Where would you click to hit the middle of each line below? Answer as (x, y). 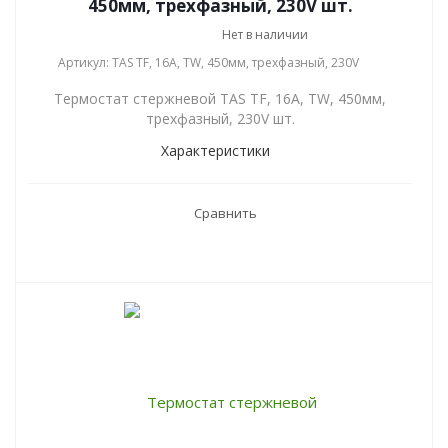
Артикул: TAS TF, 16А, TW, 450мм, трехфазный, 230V (208, 62)
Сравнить (225, 213)
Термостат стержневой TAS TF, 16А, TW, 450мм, (220, 98)
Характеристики (215, 150)
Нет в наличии (265, 34)
